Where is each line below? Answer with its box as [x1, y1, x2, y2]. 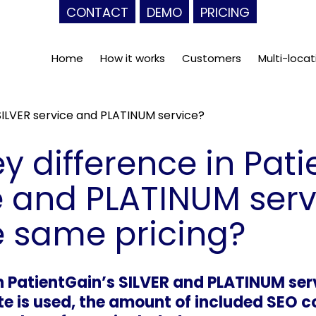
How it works [99, 51, 165, 66]
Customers [181, 51, 241, 66]
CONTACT [66, 4, 128, 21]
